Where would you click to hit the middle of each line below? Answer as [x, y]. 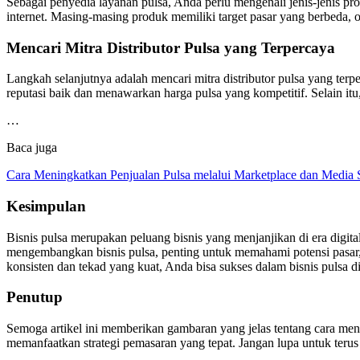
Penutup [35, 297]
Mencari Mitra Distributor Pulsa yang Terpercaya [171, 47]
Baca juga [32, 148]
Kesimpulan [46, 206]
